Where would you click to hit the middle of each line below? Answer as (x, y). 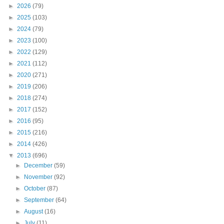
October (36, 189)
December (39, 166)
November (39, 177)
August (34, 212)
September (40, 200)
